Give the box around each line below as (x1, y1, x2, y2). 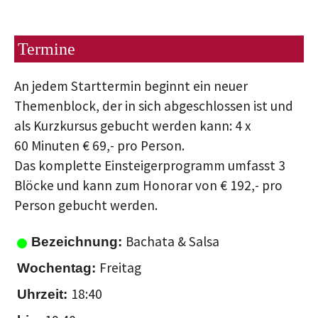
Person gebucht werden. (14, 197, 158, 214)
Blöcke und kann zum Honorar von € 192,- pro (14, 177, 283, 194)
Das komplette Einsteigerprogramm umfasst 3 (14, 157, 285, 175)
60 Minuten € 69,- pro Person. (14, 137, 185, 155)
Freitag (99, 259, 141, 277)
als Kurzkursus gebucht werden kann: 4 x (14, 117, 251, 135)
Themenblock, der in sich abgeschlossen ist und (14, 97, 293, 115)
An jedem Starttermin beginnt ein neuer (14, 77, 248, 95)
